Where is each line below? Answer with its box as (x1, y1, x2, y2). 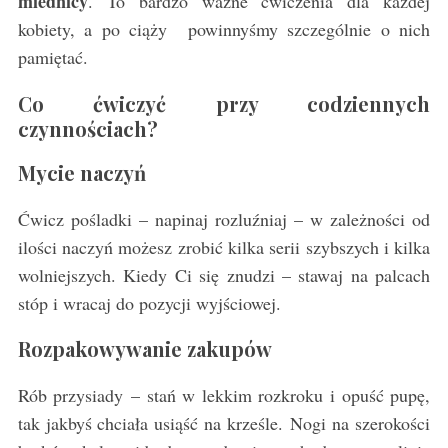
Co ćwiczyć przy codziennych (17, 89, 431, 117)
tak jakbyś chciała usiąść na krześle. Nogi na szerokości (17, 410, 431, 435)
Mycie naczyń (17, 158, 146, 186)
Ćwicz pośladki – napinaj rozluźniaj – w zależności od (17, 206, 431, 231)
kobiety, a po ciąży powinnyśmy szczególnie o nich (17, 16, 431, 41)
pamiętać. (17, 44, 88, 69)
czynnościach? (17, 114, 158, 142)
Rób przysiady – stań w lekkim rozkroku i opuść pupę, (17, 382, 431, 407)
